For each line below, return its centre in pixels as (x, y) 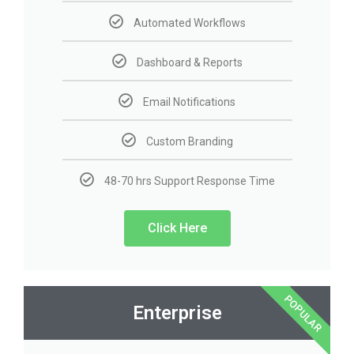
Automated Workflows (189, 23)
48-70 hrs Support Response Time (189, 181)
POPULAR (303, 314)
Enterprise (177, 313)
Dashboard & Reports (189, 63)
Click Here (177, 228)
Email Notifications (189, 102)
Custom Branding (189, 142)
